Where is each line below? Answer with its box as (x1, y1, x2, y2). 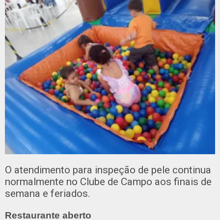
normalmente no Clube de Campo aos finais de (5, 175, 212, 188)
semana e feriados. (5, 187, 90, 199)
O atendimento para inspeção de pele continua (5, 164, 211, 176)
